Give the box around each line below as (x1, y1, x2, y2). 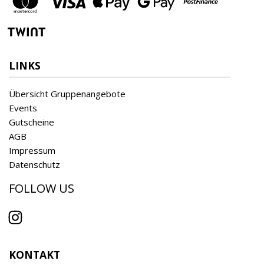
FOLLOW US (9, 180, 74, 196)
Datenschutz (9, 158, 60, 170)
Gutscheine (9, 115, 54, 128)
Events (9, 101, 37, 114)
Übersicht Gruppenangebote (9, 87, 126, 100)
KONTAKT (9, 247, 60, 262)
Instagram (14, 217, 57, 229)
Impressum (9, 144, 55, 156)
